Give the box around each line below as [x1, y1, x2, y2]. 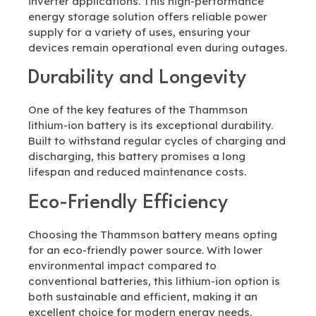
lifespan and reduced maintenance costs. [28, 165, 246, 179]
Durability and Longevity [28, 68, 246, 89]
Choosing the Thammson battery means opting [28, 227, 277, 241]
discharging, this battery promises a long [28, 150, 245, 164]
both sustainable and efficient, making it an [28, 289, 257, 303]
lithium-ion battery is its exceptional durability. [28, 119, 273, 133]
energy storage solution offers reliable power [28, 9, 267, 23]
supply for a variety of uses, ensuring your [28, 25, 250, 39]
